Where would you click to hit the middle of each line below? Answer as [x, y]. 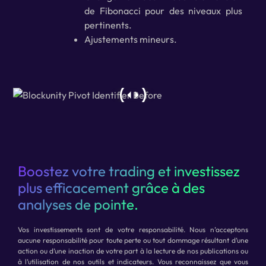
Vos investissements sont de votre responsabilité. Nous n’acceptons [133, 230]
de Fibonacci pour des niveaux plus [163, 11]
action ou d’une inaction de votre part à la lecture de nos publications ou [133, 251]
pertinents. [108, 25]
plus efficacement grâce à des [111, 188]
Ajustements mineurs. [130, 39]
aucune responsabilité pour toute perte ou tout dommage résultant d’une [133, 240]
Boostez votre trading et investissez [129, 171]
